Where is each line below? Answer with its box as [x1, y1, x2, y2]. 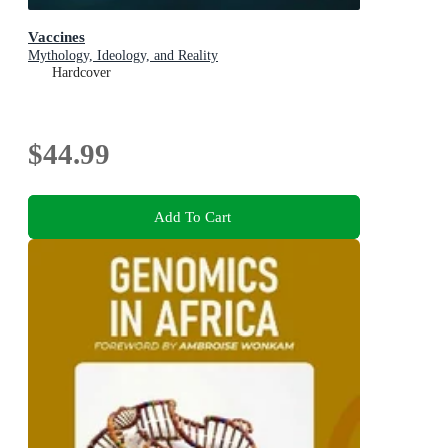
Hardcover [52, 64, 111, 80]
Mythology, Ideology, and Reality [28, 47, 218, 63]
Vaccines [28, 27, 85, 45]
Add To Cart [153, 208, 231, 226]
